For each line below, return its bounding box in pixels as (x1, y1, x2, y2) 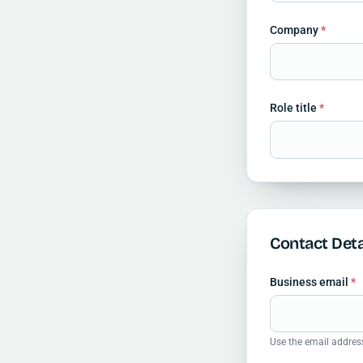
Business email (270, 275, 351, 288)
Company (270, 23, 321, 36)
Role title (270, 101, 319, 115)
